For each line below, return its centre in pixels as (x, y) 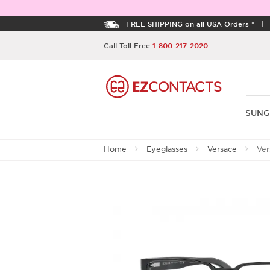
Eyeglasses (167, 149)
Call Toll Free (128, 45)
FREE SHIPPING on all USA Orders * (190, 24)
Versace (222, 149)
